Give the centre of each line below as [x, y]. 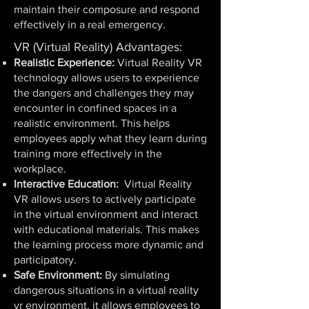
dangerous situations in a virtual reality [106, 290]
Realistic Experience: [64, 62]
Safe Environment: [58, 275]
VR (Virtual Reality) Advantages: [98, 47]
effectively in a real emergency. [90, 24]
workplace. [40, 169]
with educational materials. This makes [107, 229]
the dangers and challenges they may [104, 93]
